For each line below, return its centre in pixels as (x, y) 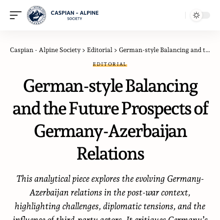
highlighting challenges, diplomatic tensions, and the (110, 206)
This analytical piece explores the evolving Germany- (110, 179)
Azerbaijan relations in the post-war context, (110, 192)
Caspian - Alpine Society (45, 50)
